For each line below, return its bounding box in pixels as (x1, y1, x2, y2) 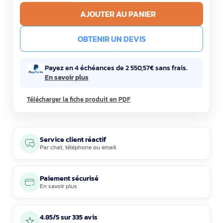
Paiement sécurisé (40, 173, 99, 184)
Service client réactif (40, 134, 106, 145)
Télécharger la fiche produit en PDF (27, 95, 130, 104)
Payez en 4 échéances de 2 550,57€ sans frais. (44, 62, 188, 73)
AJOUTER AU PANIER (80, 8, 156, 20)
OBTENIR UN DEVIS (77, 33, 146, 45)
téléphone (65, 143, 92, 152)
